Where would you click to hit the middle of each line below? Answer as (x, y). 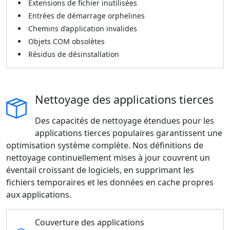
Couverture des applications (90, 222)
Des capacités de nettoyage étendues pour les (124, 121)
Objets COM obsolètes (66, 41)
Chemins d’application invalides (83, 28)
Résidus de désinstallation (74, 54)
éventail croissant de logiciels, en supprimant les (100, 170)
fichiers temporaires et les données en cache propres (110, 182)
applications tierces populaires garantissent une (129, 133)
